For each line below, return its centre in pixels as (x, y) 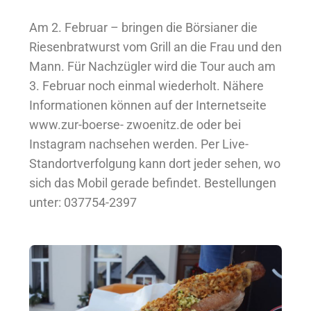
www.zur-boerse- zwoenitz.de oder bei (135, 124)
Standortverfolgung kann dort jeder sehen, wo (155, 163)
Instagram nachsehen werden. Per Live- (139, 144)
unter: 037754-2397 (83, 202)
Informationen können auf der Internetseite (148, 105)
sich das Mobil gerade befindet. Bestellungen (153, 183)
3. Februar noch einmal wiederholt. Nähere (146, 85)
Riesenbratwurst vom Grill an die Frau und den (155, 47)
